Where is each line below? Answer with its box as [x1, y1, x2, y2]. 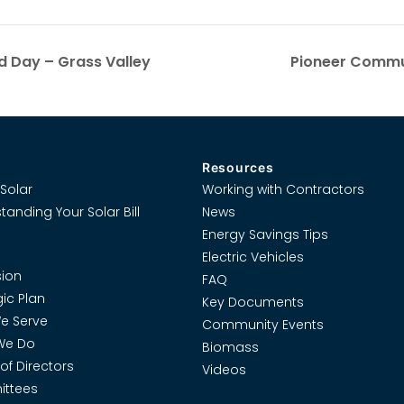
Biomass [202, 337, 259, 356]
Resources [202, 159, 274, 175]
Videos [202, 360, 246, 379]
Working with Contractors [202, 179, 364, 198]
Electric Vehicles [202, 247, 304, 266]
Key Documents [202, 292, 304, 311]
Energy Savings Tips [202, 225, 328, 243]
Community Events [202, 315, 324, 334]
